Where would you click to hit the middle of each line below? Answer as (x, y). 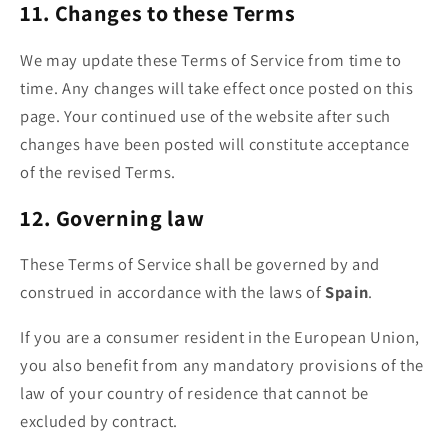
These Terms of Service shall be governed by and (200, 264)
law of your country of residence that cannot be (195, 392)
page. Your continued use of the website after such (206, 115)
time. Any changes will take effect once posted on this (217, 87)
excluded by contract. (99, 420)
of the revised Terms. (98, 171)
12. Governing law (112, 217)
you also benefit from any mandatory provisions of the (222, 364)
